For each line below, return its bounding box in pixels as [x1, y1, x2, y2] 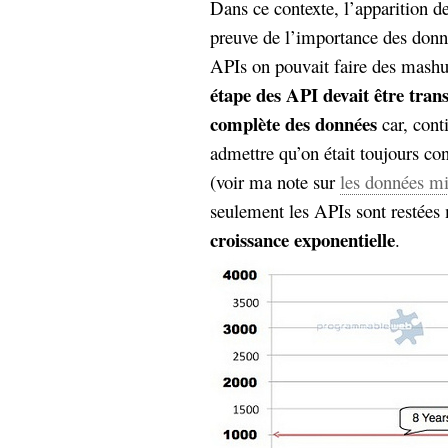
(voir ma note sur [210, 169, 340, 194]
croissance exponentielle [210, 226, 395, 253]
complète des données [210, 110, 377, 137]
